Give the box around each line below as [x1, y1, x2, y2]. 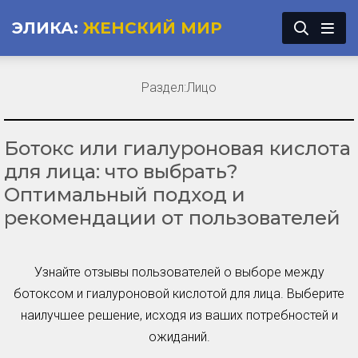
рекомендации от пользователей [4, 206, 340, 229]
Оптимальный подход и [4, 183, 245, 206]
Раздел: [141, 80, 186, 95]
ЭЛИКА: [12, 18, 78, 38]
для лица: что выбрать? [4, 160, 238, 183]
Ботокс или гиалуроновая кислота [4, 137, 351, 160]
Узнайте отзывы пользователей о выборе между [34, 265, 324, 280]
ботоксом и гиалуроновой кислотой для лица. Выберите [14, 286, 344, 301]
